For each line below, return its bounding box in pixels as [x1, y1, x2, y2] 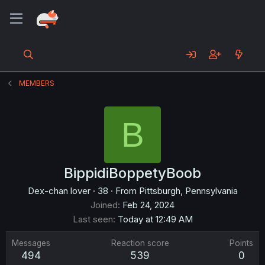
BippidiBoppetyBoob [64, 164, 201, 182]
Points [230, 238, 253, 248]
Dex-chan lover [27, 185, 91, 196]
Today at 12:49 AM [117, 214, 193, 225]
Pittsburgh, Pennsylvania [138, 185, 238, 196]
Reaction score [111, 238, 169, 248]
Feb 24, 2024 [122, 199, 174, 211]
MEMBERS [19, 79, 55, 88]
